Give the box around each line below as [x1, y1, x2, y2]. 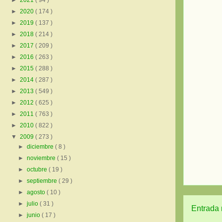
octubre [27, 166, 49, 173]
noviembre [27, 155, 57, 162]
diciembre [27, 143, 55, 151]
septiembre [27, 177, 59, 185]
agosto [27, 189, 47, 196]
